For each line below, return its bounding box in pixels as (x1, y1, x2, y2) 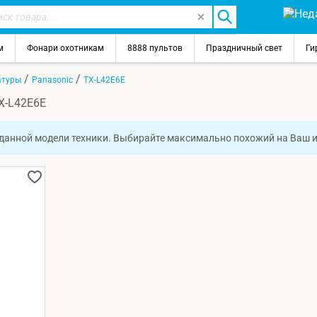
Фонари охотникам (27, 43, 104, 53)
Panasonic (32, 74, 73, 85)
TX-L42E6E (83, 74, 125, 85)
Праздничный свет (206, 43, 282, 53)
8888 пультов (127, 43, 183, 53)
